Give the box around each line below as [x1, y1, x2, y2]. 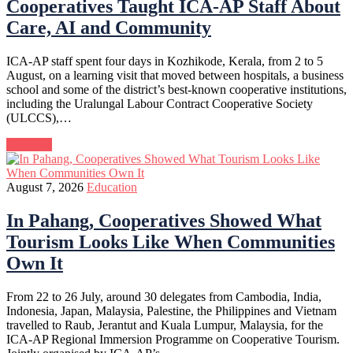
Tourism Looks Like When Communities [6, 232, 335, 253]
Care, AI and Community [6, 17, 211, 39]
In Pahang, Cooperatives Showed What [6, 210, 321, 232]
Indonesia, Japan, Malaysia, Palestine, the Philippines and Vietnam [6, 303, 336, 318]
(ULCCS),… [6, 111, 72, 125]
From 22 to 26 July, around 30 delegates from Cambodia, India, [6, 289, 321, 303]
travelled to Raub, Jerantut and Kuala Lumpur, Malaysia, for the [6, 318, 323, 332]
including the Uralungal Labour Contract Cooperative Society [6, 97, 313, 111]
